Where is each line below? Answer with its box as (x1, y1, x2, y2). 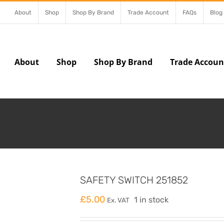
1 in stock (134, 195, 168, 204)
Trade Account (127, 9, 169, 16)
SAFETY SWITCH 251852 (80, 174, 188, 186)
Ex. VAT (107, 196, 129, 204)
